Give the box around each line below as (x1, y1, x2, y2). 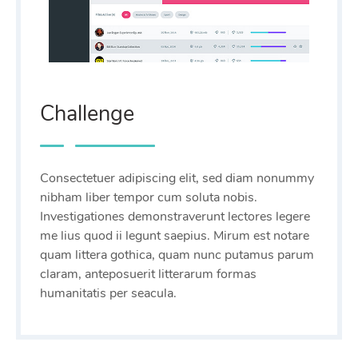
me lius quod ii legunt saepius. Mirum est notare (40, 227, 309, 245)
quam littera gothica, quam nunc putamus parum (40, 246, 314, 265)
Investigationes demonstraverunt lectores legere (40, 208, 310, 226)
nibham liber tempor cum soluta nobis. (40, 189, 257, 207)
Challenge (40, 99, 134, 129)
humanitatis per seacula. (40, 284, 177, 303)
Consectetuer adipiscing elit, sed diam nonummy (40, 169, 314, 188)
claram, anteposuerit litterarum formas (40, 265, 257, 284)
